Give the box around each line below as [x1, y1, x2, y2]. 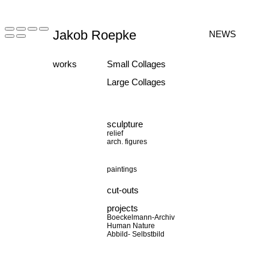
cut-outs [107, 185, 139, 195]
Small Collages [107, 59, 166, 69]
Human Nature [107, 222, 155, 230]
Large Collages [107, 77, 166, 87]
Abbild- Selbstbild [107, 230, 165, 238]
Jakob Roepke [53, 28, 136, 43]
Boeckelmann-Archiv [107, 213, 175, 222]
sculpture [107, 119, 143, 129]
